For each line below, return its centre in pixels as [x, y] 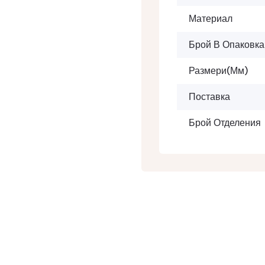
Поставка [209, 97]
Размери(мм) [218, 71]
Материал [211, 19]
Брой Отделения [225, 123]
